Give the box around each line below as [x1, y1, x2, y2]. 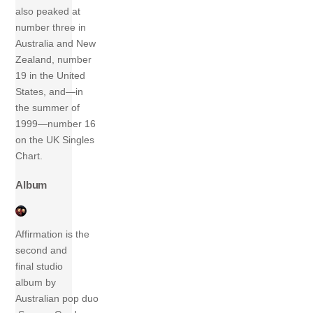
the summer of [15, 102, 80, 114]
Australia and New [15, 38, 96, 50]
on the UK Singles [15, 134, 95, 146]
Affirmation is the [15, 228, 90, 240]
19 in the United [15, 70, 86, 82]
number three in [15, 22, 87, 34]
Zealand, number [15, 54, 92, 66]
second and [15, 244, 68, 256]
